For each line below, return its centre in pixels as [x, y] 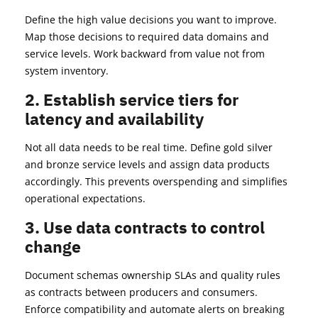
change [53, 247]
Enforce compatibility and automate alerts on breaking [155, 309]
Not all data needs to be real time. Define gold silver [149, 148]
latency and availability [114, 119]
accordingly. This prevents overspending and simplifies [156, 182]
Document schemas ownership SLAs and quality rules [153, 275]
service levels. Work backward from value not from [145, 54]
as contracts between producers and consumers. [141, 292]
